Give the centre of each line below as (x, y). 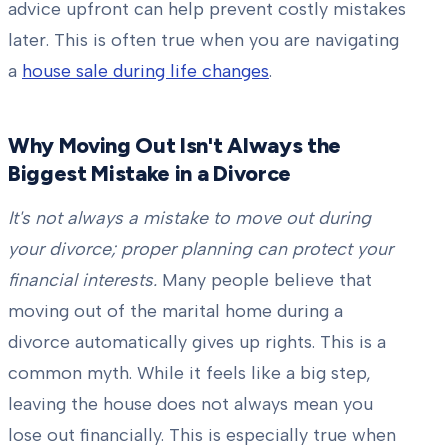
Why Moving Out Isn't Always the (174, 145)
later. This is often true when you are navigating (203, 40)
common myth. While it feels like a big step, (189, 373)
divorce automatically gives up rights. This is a (197, 342)
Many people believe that (264, 280)
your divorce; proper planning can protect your (200, 249)
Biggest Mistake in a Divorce (149, 173)
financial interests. (82, 280)
